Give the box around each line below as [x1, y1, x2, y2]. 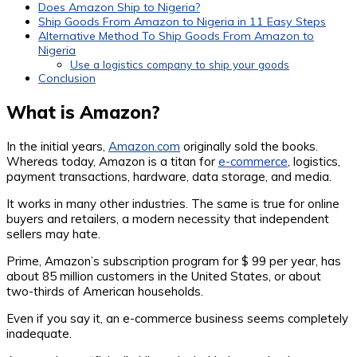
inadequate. [6, 325, 72, 341]
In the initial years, [6, 138, 108, 154]
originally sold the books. [180, 138, 318, 154]
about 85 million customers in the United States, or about [6, 268, 321, 284]
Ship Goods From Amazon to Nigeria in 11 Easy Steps [38, 14, 326, 29]
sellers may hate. [6, 226, 100, 241]
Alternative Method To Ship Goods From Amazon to [38, 29, 314, 44]
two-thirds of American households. [6, 283, 203, 299]
